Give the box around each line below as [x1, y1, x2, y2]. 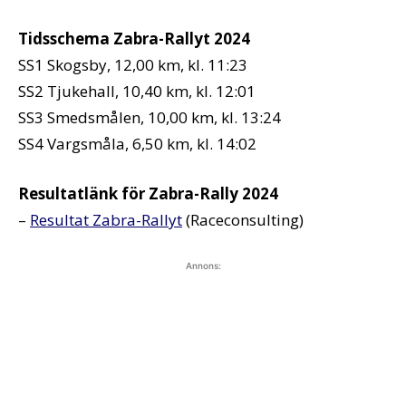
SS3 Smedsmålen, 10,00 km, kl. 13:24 [18, 106, 281, 128]
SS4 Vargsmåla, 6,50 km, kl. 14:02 [18, 132, 256, 154]
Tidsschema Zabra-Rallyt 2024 [18, 27, 250, 49]
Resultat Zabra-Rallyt [30, 208, 182, 230]
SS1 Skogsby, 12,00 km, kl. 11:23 [18, 53, 247, 75]
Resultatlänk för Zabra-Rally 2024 [18, 182, 278, 204]
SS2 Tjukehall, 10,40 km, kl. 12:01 [18, 80, 256, 101]
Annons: [185, 259, 221, 271]
